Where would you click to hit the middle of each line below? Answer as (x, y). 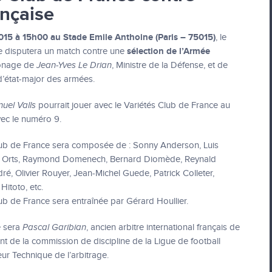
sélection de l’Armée (168, 51)
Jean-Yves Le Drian (74, 65)
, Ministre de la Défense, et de (170, 65)
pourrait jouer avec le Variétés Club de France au (133, 105)
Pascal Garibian (54, 227)
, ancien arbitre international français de (163, 227)
